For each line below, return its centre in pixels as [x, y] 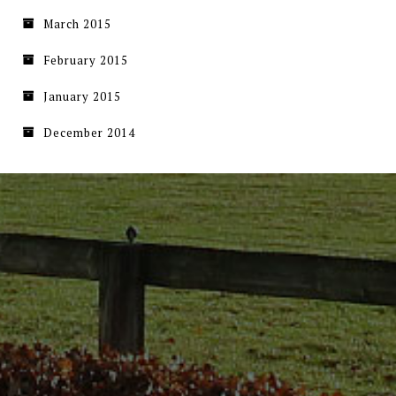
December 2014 [89, 133]
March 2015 [77, 24]
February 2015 [86, 61]
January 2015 [82, 97]
